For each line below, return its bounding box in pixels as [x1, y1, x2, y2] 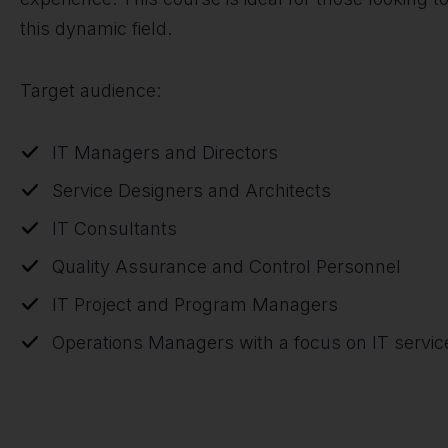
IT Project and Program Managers [52, 294, 338, 315]
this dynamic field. [20, 18, 172, 39]
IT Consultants [52, 218, 177, 239]
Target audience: [20, 80, 161, 101]
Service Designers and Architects [52, 180, 331, 201]
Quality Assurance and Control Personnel [52, 256, 401, 277]
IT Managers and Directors [52, 142, 278, 163]
